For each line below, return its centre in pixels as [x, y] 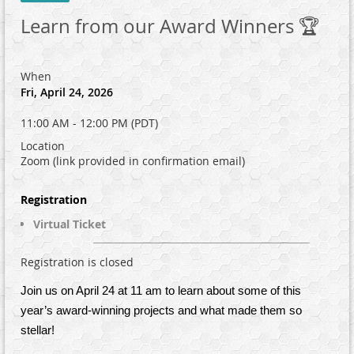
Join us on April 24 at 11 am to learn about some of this [161, 291]
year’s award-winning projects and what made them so [161, 311]
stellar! [39, 330]
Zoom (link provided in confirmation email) [133, 161]
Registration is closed [77, 262]
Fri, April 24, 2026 [67, 92]
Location [43, 146]
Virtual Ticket [70, 224]
